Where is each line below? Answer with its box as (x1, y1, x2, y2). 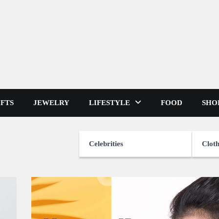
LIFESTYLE (89, 99, 130, 107)
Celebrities (89, 140, 123, 148)
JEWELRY (33, 99, 69, 107)
